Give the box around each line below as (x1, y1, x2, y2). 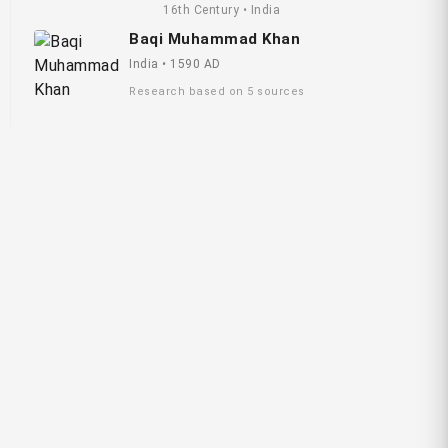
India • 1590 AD (129, 57, 221, 72)
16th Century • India (163, 2, 280, 17)
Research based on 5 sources (129, 85, 305, 99)
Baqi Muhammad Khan (129, 30, 300, 49)
